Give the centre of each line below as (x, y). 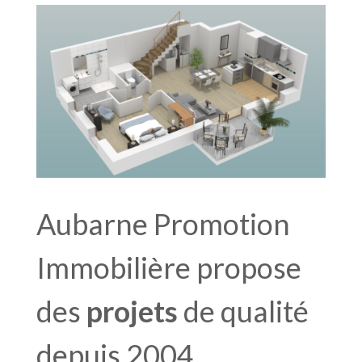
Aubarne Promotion (163, 223)
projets (135, 311)
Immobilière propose (168, 267)
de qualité (246, 311)
